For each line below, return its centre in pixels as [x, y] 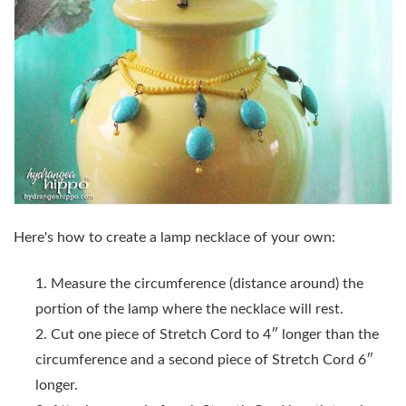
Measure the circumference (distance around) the [207, 283]
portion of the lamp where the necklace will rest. [189, 309]
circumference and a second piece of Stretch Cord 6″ [204, 359]
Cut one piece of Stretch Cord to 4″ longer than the [215, 334]
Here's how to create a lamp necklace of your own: [174, 238]
